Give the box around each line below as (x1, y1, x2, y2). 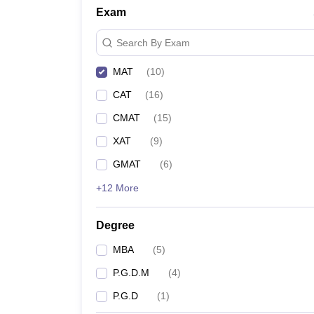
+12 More (96, 182, 139, 193)
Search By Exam (116, 36, 190, 48)
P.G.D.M (113, 267, 149, 278)
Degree (96, 219, 135, 231)
